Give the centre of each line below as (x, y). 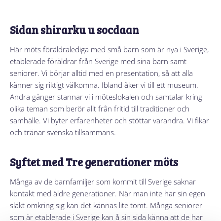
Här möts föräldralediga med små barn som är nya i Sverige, (109, 49)
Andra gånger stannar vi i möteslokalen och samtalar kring (106, 96)
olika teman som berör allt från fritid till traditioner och (100, 108)
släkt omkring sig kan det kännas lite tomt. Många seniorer (106, 205)
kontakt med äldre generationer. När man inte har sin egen (108, 193)
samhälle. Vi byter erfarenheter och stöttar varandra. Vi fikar (110, 120)
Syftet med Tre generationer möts (94, 162)
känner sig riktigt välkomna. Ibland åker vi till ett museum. (104, 85)
